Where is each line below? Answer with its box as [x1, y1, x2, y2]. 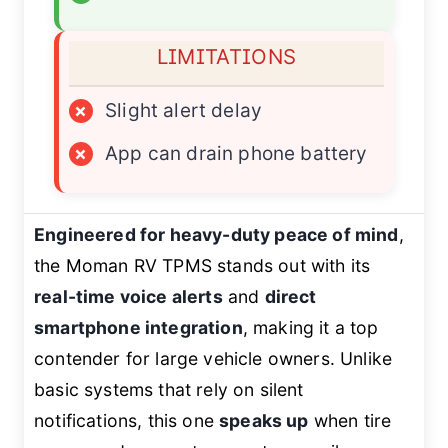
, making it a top [242, 317, 379, 339]
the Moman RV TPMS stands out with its [34, 255, 371, 277]
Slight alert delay [105, 99, 263, 123]
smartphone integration [34, 317, 243, 339]
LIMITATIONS [156, 44, 297, 70]
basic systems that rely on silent [34, 379, 304, 401]
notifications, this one [34, 410, 220, 432]
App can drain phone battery [105, 142, 368, 166]
